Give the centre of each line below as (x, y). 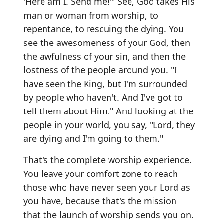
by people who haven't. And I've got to (103, 97)
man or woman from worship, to (91, 15)
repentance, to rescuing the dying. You (104, 29)
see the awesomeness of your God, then (107, 42)
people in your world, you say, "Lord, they (109, 124)
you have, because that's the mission (100, 201)
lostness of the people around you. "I (100, 70)
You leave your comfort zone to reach (101, 173)
